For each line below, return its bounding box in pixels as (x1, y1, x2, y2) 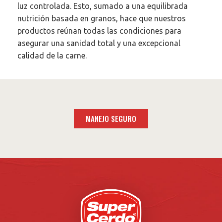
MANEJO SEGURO (86, 113, 136, 124)
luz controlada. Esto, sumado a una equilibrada (17, 1, 188, 11)
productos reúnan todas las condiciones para (17, 26, 181, 36)
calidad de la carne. (17, 51, 87, 60)
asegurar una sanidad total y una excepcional (17, 39, 180, 48)
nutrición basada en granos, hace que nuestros (17, 14, 186, 23)
